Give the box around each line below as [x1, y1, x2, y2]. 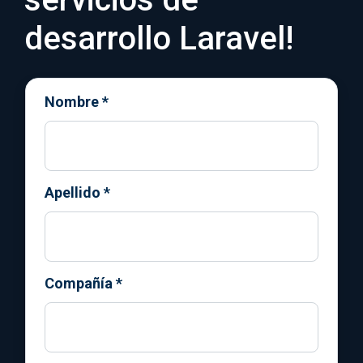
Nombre [45, 93, 99, 111]
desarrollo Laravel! [24, 19, 293, 58]
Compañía [45, 275, 113, 293]
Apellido [45, 184, 100, 202]
